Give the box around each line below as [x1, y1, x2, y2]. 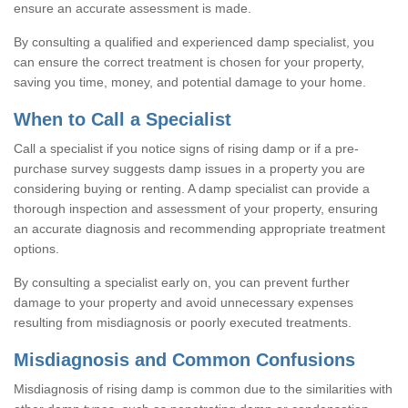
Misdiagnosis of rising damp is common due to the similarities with [14, 381, 393, 396]
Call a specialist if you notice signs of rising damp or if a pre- [14, 140, 359, 156]
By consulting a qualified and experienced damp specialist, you [14, 34, 374, 49]
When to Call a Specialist [14, 108, 231, 129]
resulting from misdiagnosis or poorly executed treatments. [14, 314, 352, 330]
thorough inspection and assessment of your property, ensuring [14, 200, 378, 216]
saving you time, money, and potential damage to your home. [14, 74, 366, 89]
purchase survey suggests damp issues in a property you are [14, 160, 365, 176]
